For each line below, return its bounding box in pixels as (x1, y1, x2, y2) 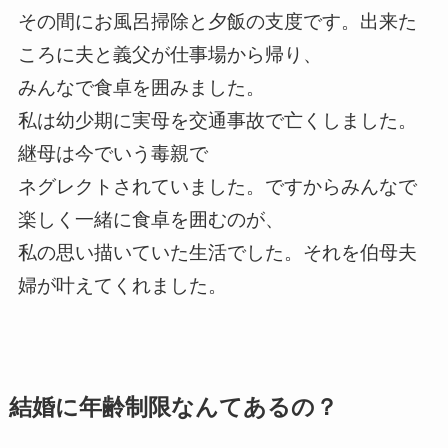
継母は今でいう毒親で (17, 142, 208, 164)
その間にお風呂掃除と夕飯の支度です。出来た (17, 10, 417, 32)
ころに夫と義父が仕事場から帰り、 (17, 43, 322, 65)
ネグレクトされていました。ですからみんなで (17, 175, 417, 197)
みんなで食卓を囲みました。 (17, 76, 265, 98)
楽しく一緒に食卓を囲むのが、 (17, 208, 284, 230)
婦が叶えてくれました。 (17, 274, 227, 296)
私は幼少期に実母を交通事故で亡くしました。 (17, 109, 417, 131)
